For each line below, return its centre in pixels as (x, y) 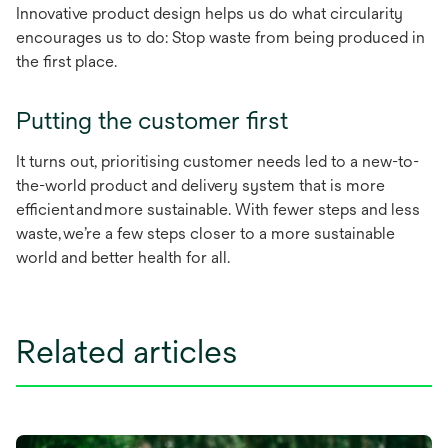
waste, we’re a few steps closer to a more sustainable (205, 234)
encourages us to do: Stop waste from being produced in (220, 38)
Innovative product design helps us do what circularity (209, 14)
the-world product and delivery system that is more (200, 186)
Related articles (126, 352)
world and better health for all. (123, 258)
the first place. (66, 62)
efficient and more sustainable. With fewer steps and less (218, 210)
